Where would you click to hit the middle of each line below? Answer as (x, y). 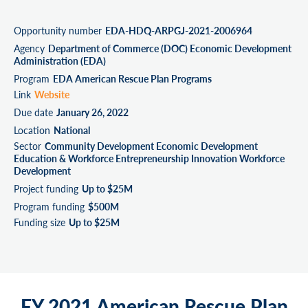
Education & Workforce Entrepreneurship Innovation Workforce (149, 158)
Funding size (40, 222)
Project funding (46, 188)
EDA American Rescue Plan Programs (132, 78)
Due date (33, 112)
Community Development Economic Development (151, 146)
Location (32, 130)
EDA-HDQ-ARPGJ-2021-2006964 (179, 30)
